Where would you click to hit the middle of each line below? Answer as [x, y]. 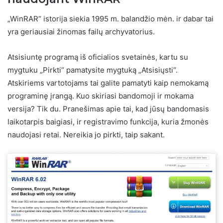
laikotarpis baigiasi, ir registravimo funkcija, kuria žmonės [108, 122]
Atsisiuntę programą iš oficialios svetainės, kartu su [98, 57]
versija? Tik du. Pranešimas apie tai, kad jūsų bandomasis [108, 109]
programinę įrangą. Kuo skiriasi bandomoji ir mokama [101, 96]
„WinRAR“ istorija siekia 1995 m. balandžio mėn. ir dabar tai [111, 19]
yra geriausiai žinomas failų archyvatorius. [81, 32]
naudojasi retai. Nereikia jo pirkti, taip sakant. [86, 135]
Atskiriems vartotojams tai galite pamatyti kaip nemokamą [108, 83]
